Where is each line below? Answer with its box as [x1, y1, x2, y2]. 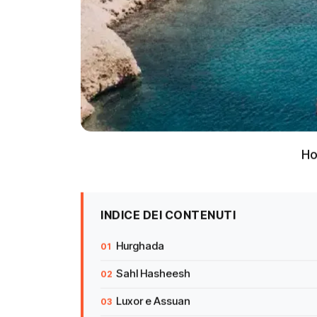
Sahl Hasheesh [116, 269, 190, 282]
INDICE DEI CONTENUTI [100, 210, 236, 224]
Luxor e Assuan [116, 296, 190, 310]
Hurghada [116, 241, 164, 255]
